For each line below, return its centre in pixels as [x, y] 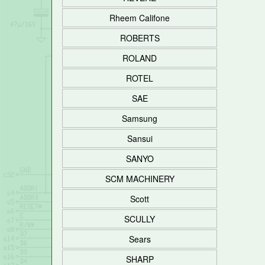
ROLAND [140, 58]
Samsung [140, 118]
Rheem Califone [140, 18]
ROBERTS [140, 38]
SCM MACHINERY [140, 179]
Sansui [140, 138]
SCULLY [140, 219]
